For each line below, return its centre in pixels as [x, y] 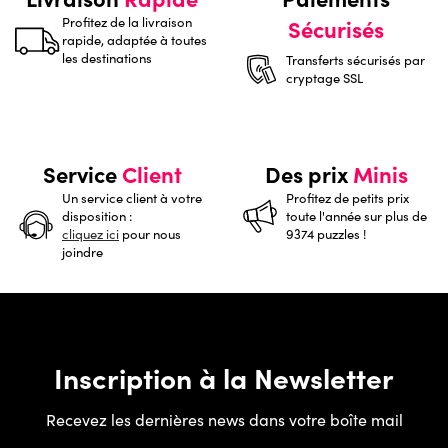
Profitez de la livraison [127, 21]
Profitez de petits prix [347, 197]
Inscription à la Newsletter [224, 376]
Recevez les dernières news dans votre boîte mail [224, 419]
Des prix [308, 173]
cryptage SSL [324, 77]
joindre [82, 251]
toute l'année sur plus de [356, 215]
